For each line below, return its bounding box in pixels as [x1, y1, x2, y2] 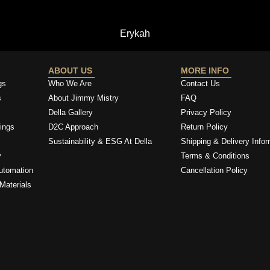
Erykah [120, 28, 150, 39]
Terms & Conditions [180, 151, 250, 160]
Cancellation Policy [180, 165, 248, 175]
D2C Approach [48, 122, 99, 131]
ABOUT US [48, 65, 95, 75]
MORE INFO [180, 65, 231, 75]
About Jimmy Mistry [48, 93, 119, 102]
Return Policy [180, 122, 228, 131]
